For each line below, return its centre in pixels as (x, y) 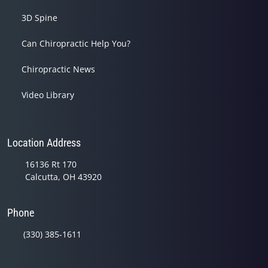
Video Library (48, 95)
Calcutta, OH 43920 (63, 176)
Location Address (44, 142)
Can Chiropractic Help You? (76, 43)
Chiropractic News (58, 69)
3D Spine (39, 17)
